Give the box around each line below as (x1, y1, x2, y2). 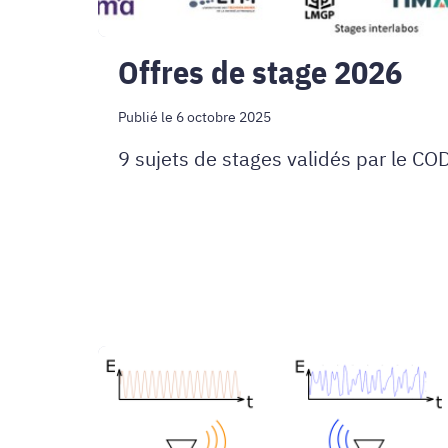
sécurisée (97, 380, 227, 423)
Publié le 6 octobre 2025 (118, 107, 271, 126)
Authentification (97, 342, 317, 385)
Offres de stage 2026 (118, 50, 402, 93)
